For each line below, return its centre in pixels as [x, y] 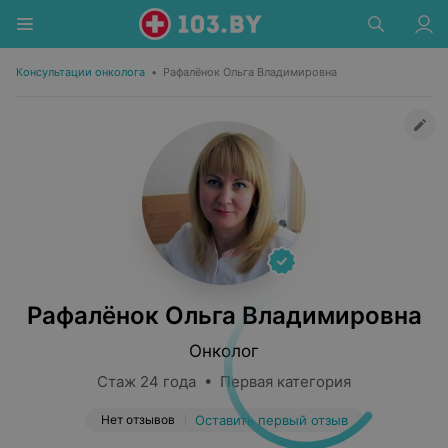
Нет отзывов [137, 419]
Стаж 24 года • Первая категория [224, 381]
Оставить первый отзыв [271, 420]
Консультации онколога [80, 72]
